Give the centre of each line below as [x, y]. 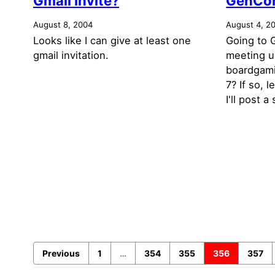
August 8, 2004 [63, 24]
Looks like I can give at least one [112, 40]
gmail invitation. [71, 55]
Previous [61, 254]
